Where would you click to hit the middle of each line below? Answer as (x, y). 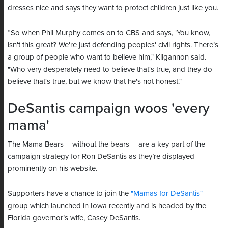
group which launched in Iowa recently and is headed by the (107, 206)
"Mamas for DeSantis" (167, 194)
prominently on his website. (52, 169)
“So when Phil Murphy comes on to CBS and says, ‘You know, (109, 33)
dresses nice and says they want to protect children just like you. (113, 8)
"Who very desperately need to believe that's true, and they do (110, 69)
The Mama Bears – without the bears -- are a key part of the (106, 144)
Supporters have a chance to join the (69, 194)
